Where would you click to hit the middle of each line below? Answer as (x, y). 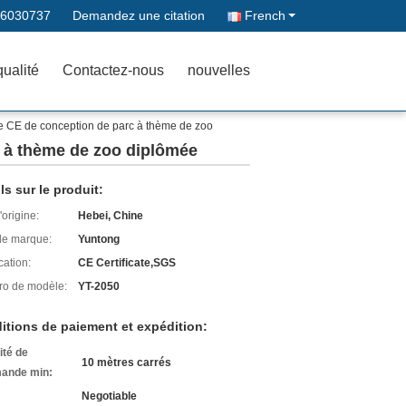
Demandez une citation (139, 15)
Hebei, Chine (111, 216)
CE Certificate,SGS (127, 263)
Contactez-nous (113, 70)
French (265, 15)
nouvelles (219, 70)
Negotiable (109, 396)
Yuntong (99, 239)
